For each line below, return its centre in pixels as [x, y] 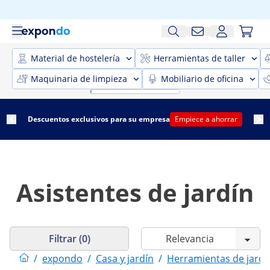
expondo [62, 258]
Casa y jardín [125, 258]
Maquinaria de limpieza [79, 79]
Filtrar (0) [69, 238]
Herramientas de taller [199, 58]
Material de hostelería [75, 58]
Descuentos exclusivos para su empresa [99, 119]
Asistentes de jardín [135, 193]
